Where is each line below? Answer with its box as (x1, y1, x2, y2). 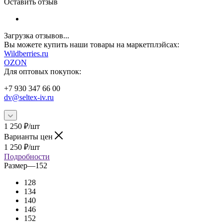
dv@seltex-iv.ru (4, 93, 54, 102)
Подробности (4, 152, 50, 161)
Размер (4, 161, 27, 170)
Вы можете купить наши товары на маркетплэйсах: (4, 40, 181, 49)
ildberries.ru (11, 49, 48, 58)
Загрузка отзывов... (4, 31, 69, 40)
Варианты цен (4, 132, 55, 141)
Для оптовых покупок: (4, 67, 81, 76)
